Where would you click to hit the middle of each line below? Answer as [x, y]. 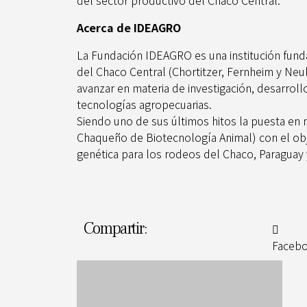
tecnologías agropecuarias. [144, 104]
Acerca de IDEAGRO [129, 27]
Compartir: [115, 229]
